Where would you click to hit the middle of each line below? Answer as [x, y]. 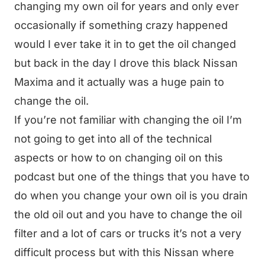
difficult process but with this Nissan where [124, 252]
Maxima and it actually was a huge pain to [119, 82]
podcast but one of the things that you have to [132, 177]
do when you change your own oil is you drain [131, 195]
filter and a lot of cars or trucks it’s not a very [128, 233]
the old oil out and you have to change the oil [128, 214]
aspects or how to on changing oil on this [119, 158]
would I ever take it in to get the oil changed [125, 44]
